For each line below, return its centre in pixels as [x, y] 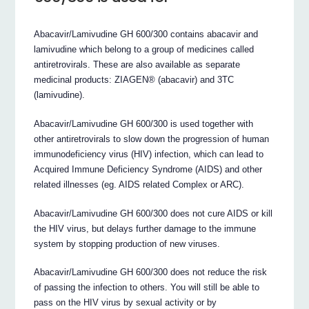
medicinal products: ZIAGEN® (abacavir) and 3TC [134, 79]
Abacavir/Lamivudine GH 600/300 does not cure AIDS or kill [153, 213]
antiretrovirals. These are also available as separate [137, 64]
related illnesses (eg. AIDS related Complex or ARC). [139, 184]
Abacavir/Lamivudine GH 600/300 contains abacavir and [146, 34]
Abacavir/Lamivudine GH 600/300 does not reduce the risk [151, 272]
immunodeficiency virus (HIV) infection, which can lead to [149, 154]
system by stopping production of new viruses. [127, 243]
